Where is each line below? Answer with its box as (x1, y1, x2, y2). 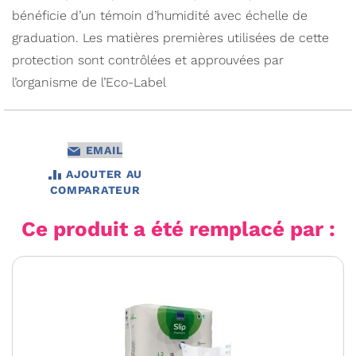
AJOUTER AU (66, 168, 142, 181)
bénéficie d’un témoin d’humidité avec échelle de (12, 8, 308, 24)
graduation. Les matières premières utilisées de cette (12, 30, 329, 46)
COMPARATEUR (49, 184, 141, 197)
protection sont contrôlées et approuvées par (12, 52, 284, 68)
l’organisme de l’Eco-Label (12, 75, 166, 91)
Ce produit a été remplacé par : (21, 217, 335, 242)
